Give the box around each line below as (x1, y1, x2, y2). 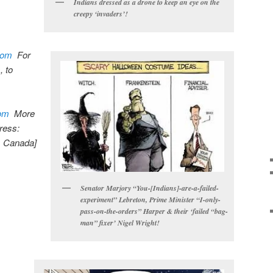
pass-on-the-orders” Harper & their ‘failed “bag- (80, 205, 228, 216)
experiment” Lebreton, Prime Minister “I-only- (80, 194, 221, 205)
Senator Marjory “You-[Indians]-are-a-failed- (80, 182, 219, 193)
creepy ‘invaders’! (74, 9, 128, 19)
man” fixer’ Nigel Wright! (80, 217, 160, 228)
